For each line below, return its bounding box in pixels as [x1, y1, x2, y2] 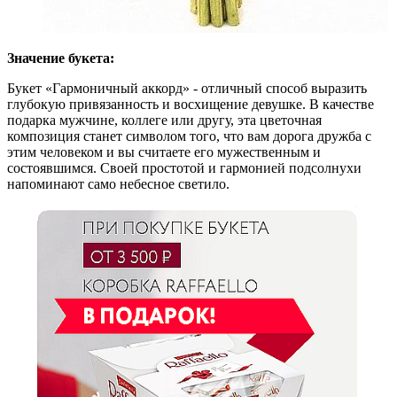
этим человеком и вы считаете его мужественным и [7, 144, 321, 160]
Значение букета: [7, 51, 114, 66]
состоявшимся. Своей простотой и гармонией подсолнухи [7, 160, 362, 175]
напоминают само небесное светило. [7, 176, 230, 191]
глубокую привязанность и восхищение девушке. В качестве [7, 97, 374, 112]
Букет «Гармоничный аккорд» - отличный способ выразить [7, 81, 367, 96]
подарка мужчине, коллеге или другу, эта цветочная [7, 113, 322, 128]
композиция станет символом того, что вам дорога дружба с [7, 128, 371, 144]
